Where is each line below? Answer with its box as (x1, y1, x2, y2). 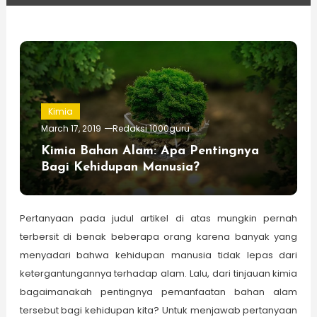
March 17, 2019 (40, 122, 101, 135)
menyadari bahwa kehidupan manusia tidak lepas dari (19, 248, 298, 263)
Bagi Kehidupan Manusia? (40, 161, 200, 175)
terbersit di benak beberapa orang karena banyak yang (19, 230, 298, 244)
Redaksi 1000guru (112, 122, 190, 135)
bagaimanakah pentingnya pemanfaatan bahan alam (19, 285, 298, 299)
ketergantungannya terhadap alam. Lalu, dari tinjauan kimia (19, 267, 298, 281)
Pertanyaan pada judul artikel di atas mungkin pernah (19, 212, 298, 226)
